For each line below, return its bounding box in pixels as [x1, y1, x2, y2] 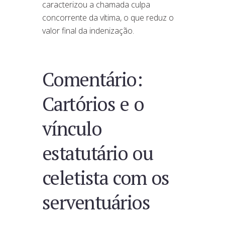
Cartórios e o [42, 90, 144, 117]
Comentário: [42, 66, 143, 92]
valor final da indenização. [42, 25, 134, 37]
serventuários [42, 189, 150, 215]
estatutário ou [42, 140, 153, 166]
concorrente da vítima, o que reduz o [42, 12, 174, 24]
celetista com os [42, 164, 169, 190]
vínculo [42, 115, 102, 141]
